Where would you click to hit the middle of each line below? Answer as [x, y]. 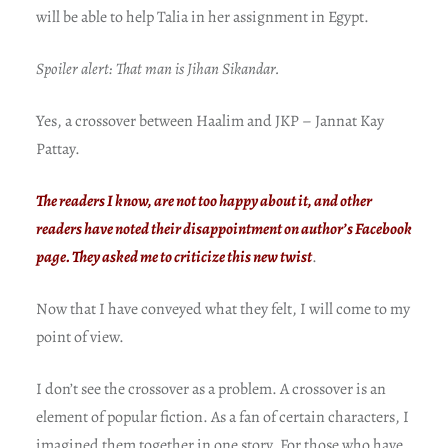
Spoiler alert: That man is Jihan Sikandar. [157, 68]
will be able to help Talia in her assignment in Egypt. [202, 16]
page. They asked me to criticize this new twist [173, 256]
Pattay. [57, 148]
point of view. [79, 336]
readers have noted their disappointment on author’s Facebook [223, 228]
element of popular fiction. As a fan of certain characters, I [222, 416]
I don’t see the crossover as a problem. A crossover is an [210, 388]
